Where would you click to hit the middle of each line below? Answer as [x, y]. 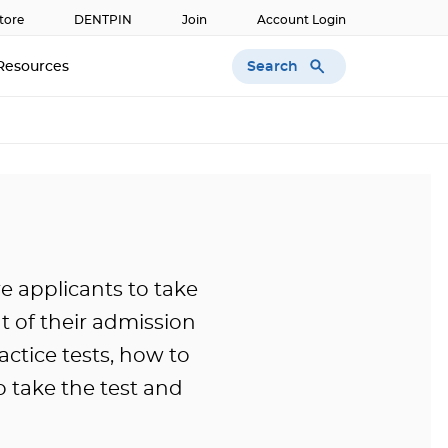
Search [274, 66]
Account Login [301, 20]
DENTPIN [103, 20]
